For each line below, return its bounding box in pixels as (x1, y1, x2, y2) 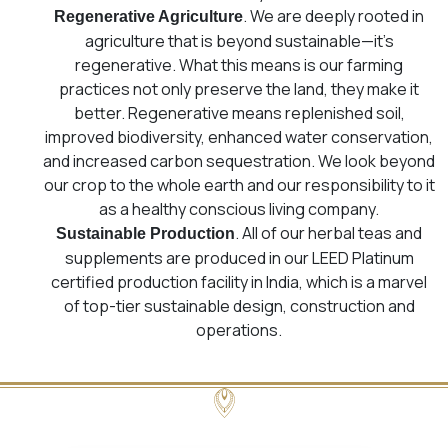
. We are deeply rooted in (243, 4, 424, 27)
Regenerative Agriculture (54, 7, 243, 25)
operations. (196, 318, 282, 341)
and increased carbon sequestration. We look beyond (43, 149, 435, 172)
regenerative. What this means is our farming (75, 53, 403, 76)
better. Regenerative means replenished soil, (73, 101, 405, 124)
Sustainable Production (56, 224, 235, 242)
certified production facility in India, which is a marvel (51, 270, 427, 293)
